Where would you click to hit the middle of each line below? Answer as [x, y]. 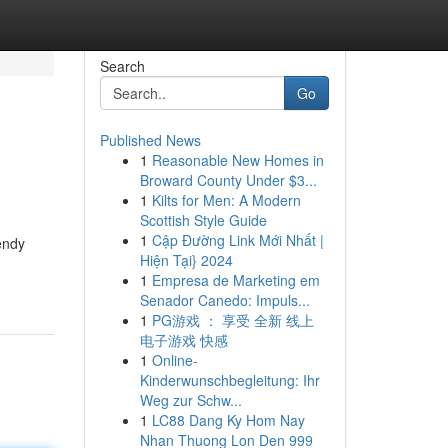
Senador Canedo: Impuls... [224, 300]
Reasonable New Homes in [237, 160]
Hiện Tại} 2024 [186, 260]
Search [122, 66]
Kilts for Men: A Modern [226, 200]
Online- [174, 360]
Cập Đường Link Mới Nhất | [237, 240]
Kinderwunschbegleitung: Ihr [229, 380]
